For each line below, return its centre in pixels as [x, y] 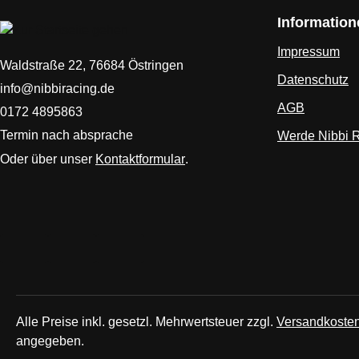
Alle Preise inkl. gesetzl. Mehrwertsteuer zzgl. [146, 322]
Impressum [309, 52]
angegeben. [50, 341]
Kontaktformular [140, 159]
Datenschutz [313, 80]
